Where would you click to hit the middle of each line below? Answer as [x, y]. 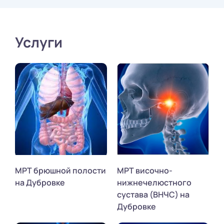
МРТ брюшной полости [60, 170]
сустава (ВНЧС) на [153, 194]
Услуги [39, 42]
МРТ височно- [145, 170]
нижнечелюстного [154, 182]
